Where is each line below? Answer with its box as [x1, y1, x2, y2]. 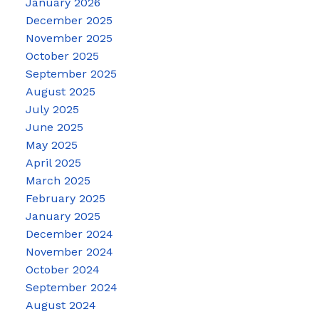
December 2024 [25, 226, 113, 241]
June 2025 [25, 120, 83, 134]
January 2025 [25, 209, 100, 223]
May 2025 [25, 137, 78, 152]
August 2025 [25, 84, 95, 98]
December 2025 [25, 13, 113, 27]
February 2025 [25, 191, 105, 205]
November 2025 [25, 31, 113, 45]
